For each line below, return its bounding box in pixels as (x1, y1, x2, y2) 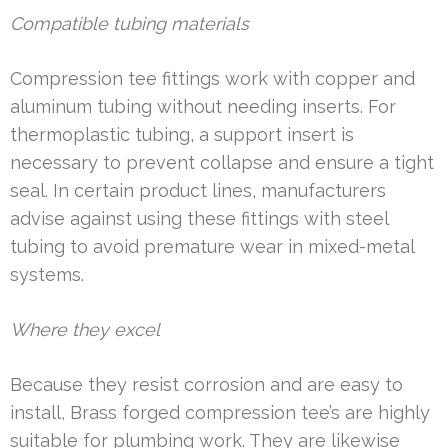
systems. (10, 263, 84, 285)
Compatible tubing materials (10, 12, 249, 34)
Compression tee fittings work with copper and (10, 67, 415, 89)
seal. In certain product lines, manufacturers (10, 179, 386, 201)
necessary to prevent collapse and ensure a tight (10, 151, 434, 173)
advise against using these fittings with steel (10, 207, 388, 229)
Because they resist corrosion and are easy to (10, 373, 403, 395)
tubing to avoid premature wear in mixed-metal (10, 235, 414, 257)
